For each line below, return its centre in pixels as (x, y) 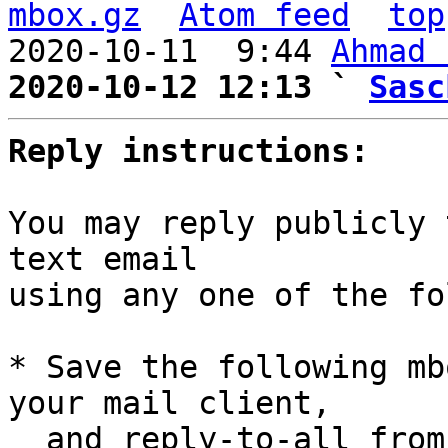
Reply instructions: (188, 151)
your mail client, (169, 403)
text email (103, 259)
